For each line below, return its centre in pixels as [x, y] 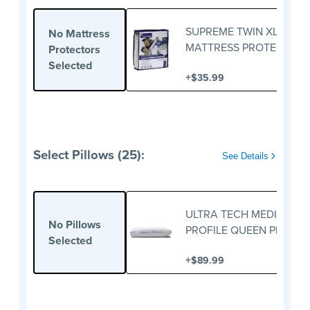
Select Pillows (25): [89, 155]
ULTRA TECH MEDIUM [239, 214]
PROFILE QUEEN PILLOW [246, 230]
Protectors [74, 50]
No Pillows [75, 224]
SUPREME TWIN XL [232, 31]
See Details [247, 156]
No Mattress [79, 34]
